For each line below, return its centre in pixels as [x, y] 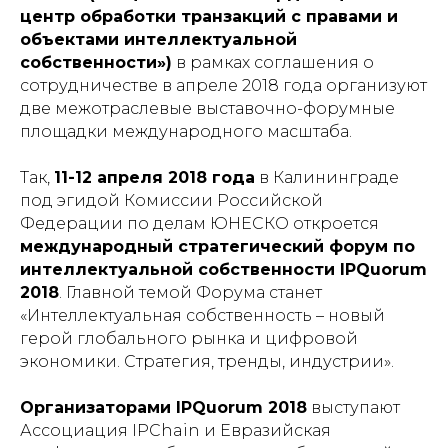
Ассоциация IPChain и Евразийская [175, 430]
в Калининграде [327, 177]
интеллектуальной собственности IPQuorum [223, 269]
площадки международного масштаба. [186, 131]
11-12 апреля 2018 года [154, 177]
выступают [353, 407]
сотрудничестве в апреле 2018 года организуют [223, 85]
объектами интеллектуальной [158, 39]
